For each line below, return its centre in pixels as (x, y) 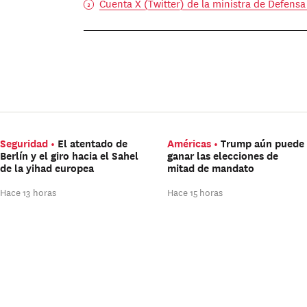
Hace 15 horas (195, 192)
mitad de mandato (211, 168)
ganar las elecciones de (223, 156)
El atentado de (93, 144)
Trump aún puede (263, 144)
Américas (189, 144)
